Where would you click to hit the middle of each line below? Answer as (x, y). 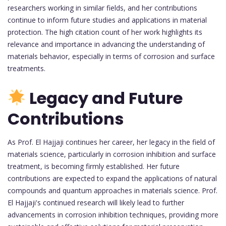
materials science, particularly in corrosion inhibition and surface (112, 154)
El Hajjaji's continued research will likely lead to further (96, 203)
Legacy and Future (104, 98)
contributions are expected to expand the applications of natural (112, 179)
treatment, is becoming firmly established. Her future (94, 166)
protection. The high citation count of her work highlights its (105, 32)
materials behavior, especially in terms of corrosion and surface (111, 56)
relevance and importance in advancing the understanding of (106, 44)
